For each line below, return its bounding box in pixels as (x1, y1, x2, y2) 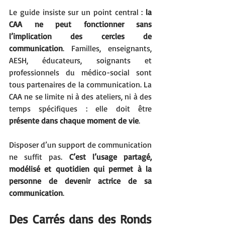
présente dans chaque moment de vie (9, 115, 139, 126)
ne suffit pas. (9, 151, 69, 162)
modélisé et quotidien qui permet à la (9, 163, 152, 174)
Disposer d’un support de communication (9, 139, 152, 150)
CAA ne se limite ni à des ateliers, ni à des (9, 91, 152, 101)
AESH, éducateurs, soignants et (9, 55, 152, 65)
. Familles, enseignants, (63, 43, 152, 53)
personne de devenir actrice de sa (9, 175, 152, 186)
